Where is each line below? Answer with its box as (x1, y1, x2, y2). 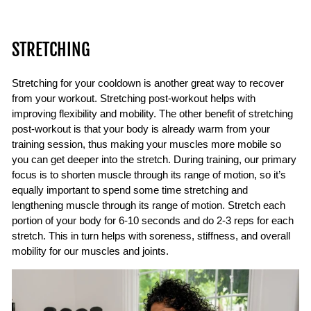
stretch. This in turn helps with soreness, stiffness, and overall (12, 230, 290, 242)
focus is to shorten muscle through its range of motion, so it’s (12, 169, 286, 180)
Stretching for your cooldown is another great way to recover (12, 77, 284, 89)
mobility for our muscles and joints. (12, 245, 169, 257)
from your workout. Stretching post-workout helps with (12, 92, 255, 104)
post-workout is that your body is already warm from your (12, 123, 270, 135)
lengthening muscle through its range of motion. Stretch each (12, 199, 285, 211)
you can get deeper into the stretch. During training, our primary (12, 153, 296, 165)
